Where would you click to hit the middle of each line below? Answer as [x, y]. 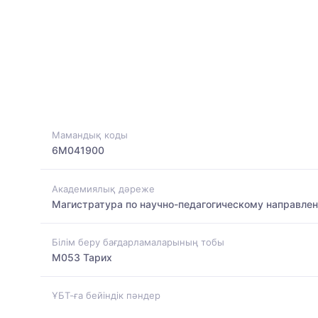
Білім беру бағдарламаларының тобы [138, 242]
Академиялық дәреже [103, 188]
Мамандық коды [90, 135]
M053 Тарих [82, 257]
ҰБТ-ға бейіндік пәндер [106, 296]
